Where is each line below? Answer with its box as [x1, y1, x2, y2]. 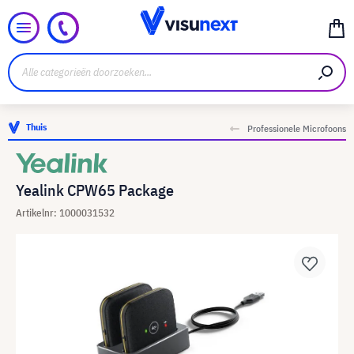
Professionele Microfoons [247, 122, 346, 134]
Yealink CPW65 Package [16, 179, 174, 201]
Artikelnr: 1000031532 [16, 206, 115, 220]
